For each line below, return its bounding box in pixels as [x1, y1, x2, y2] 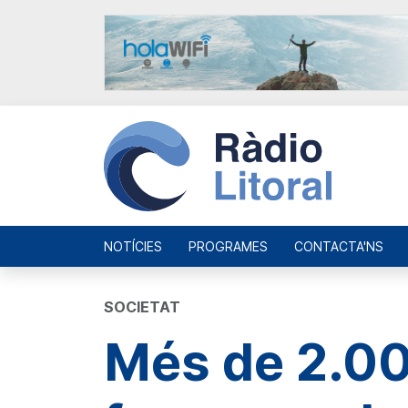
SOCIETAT [104, 297, 180, 316]
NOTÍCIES [104, 238, 162, 254]
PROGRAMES [189, 238, 268, 254]
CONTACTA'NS [294, 238, 383, 254]
